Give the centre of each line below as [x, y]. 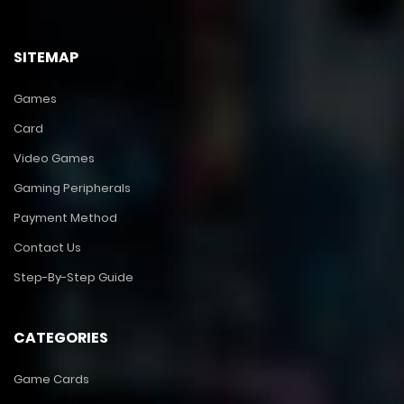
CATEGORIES [61, 338]
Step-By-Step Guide [73, 278]
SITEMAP [46, 58]
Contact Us [47, 248]
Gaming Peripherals [72, 188]
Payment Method [65, 218]
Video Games [54, 159]
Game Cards [51, 380]
